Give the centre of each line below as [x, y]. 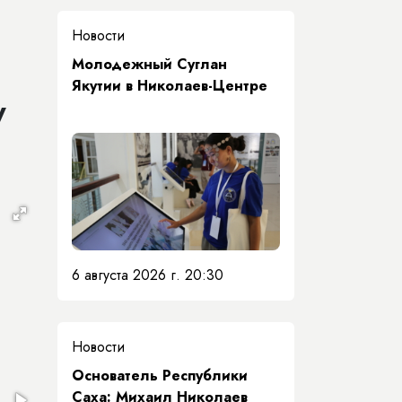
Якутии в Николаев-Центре [170, 86]
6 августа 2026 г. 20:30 [148, 275]
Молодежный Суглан [149, 64]
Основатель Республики [160, 375]
